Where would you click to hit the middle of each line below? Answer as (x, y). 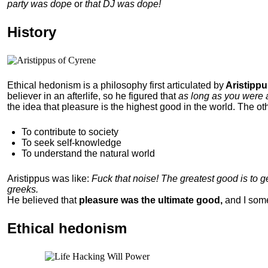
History (32, 32)
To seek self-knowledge (71, 143)
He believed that (42, 200)
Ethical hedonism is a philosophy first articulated (109, 85)
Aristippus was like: (49, 179)
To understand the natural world (88, 153)
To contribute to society (70, 132)
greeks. (23, 189)
